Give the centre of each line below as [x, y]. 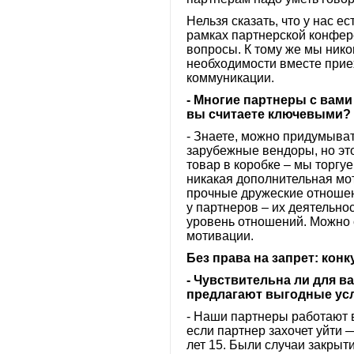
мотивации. [220, 236]
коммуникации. [230, 78]
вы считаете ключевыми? [269, 114]
